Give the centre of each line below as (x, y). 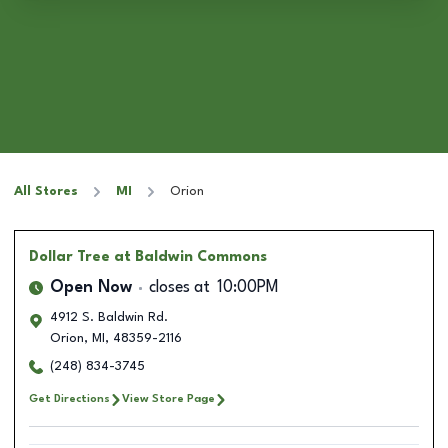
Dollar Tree (69, 257)
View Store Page (168, 399)
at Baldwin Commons (190, 257)
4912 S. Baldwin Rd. (109, 317)
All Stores (46, 191)
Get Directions (69, 399)
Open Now (91, 288)
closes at (179, 288)
